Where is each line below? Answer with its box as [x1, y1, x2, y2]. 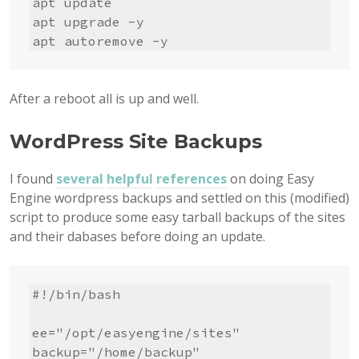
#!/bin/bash [32, 286, 120, 303]
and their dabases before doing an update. [10, 228, 265, 246]
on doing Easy [227, 170, 314, 188]
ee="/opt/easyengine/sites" [32, 325, 240, 341]
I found [10, 170, 56, 188]
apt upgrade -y [32, 14, 144, 30]
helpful [107, 170, 153, 188]
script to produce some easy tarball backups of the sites [10, 208, 345, 227]
